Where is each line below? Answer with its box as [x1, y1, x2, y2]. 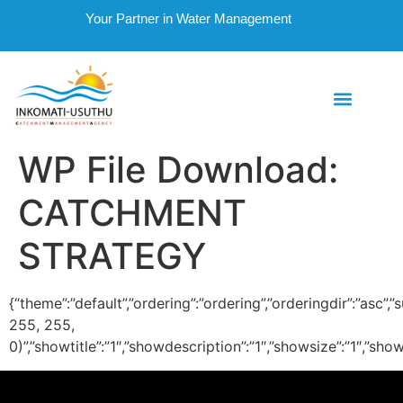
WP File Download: [18, 148, 338, 193]
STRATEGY [18, 234, 206, 279]
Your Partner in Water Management [85, 11, 291, 26]
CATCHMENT [18, 191, 246, 236]
